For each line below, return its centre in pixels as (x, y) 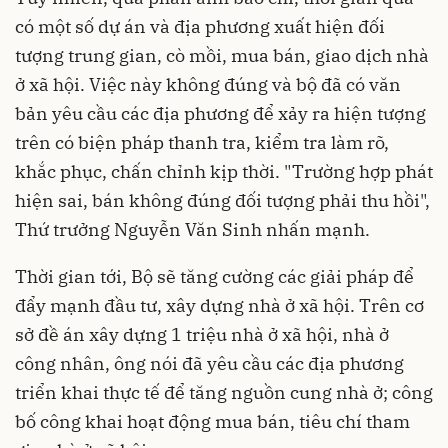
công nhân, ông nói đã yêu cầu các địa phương (209, 364)
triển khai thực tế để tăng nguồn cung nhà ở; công (224, 393)
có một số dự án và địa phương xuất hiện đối (200, 27)
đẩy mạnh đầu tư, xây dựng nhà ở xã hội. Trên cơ (219, 306)
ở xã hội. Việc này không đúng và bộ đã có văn (208, 85)
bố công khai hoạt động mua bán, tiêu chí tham (212, 422)
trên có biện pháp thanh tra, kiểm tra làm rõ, (202, 143)
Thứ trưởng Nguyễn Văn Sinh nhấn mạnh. (192, 230)
